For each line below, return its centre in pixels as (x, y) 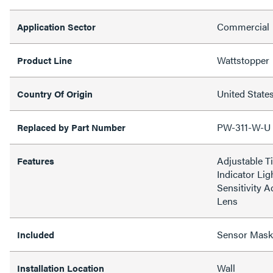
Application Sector (56, 26)
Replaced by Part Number (73, 127)
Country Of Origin (55, 93)
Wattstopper (243, 60)
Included (36, 234)
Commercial (243, 26)
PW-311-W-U (244, 127)
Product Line (44, 60)
